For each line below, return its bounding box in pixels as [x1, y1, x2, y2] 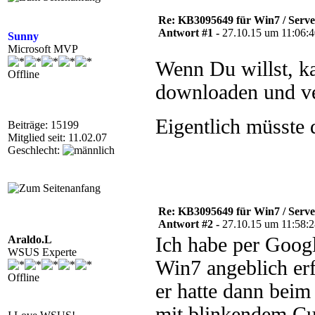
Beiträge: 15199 [8, 119, 79, 131]
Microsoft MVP [8, 43, 78, 55]
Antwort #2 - [158, 218, 222, 230]
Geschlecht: [8, 144, 63, 156]
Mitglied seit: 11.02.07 [8, 131, 107, 143]
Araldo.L [8, 233, 52, 245]
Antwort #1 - [158, 27, 222, 39]
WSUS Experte [8, 246, 77, 258]
